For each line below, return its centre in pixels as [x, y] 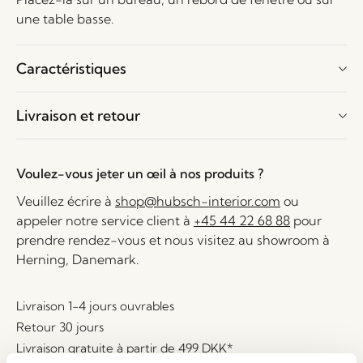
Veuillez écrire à [66, 201]
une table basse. [65, 19]
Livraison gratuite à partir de [97, 348]
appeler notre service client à [105, 220]
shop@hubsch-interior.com [198, 201]
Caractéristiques [71, 68]
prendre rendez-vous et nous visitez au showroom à [173, 240]
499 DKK [203, 348]
